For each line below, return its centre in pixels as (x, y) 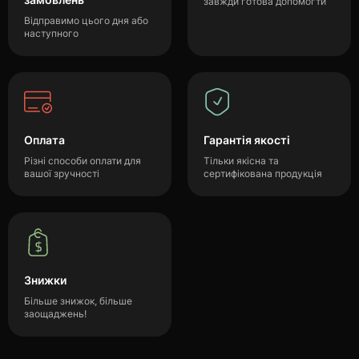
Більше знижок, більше (78, 301)
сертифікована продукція (263, 173)
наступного (51, 33)
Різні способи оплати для (83, 161)
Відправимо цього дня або (86, 20)
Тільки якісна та (241, 161)
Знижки (45, 280)
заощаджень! (55, 314)
